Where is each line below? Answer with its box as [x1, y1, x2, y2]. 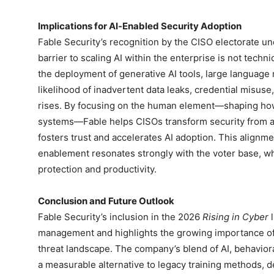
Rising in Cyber [202, 211, 268, 223]
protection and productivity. [38, 163, 157, 176]
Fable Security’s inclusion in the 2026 [38, 211, 202, 223]
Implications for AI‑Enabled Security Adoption [38, 20, 242, 32]
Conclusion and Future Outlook [38, 195, 174, 207]
